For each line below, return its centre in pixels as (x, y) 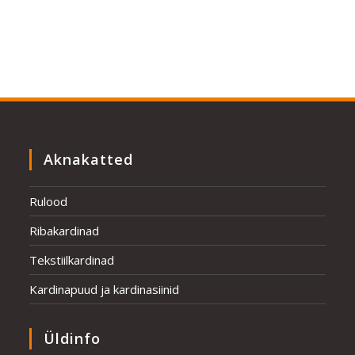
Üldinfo (73, 338)
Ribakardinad (65, 230)
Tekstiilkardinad (72, 260)
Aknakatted (89, 159)
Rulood (49, 201)
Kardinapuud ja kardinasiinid (105, 289)
